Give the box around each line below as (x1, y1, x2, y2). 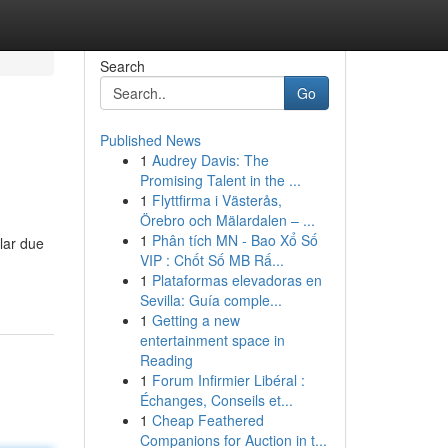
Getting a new (151, 310, 240, 330)
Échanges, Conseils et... (139, 390, 293, 410)
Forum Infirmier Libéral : (151, 370, 305, 390)
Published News (99, 130, 201, 150)
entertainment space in (139, 330, 285, 350)
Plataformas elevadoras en (151, 270, 322, 290)
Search (99, 56, 145, 76)
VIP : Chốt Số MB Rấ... (139, 250, 284, 270)
